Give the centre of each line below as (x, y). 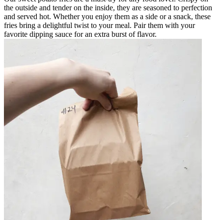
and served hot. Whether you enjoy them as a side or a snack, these (107, 16)
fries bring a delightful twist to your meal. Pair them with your (99, 25)
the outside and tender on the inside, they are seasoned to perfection (108, 7)
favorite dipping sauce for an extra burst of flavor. (80, 34)
